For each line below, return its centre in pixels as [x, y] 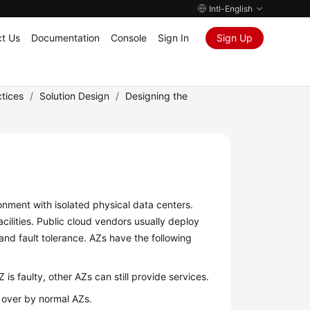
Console [128, 38]
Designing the [157, 96]
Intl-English [230, 9]
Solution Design [75, 96]
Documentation [65, 38]
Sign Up [234, 38]
